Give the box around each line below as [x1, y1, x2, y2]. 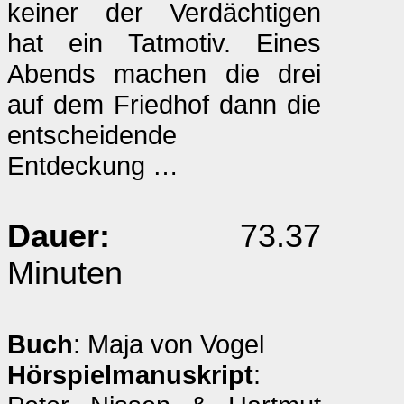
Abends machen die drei [7, 59, 321, 88]
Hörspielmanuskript [7, 360, 253, 390]
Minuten [7, 255, 123, 291]
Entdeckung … [7, 151, 179, 180]
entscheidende [7, 120, 177, 150]
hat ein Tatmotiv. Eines [7, 28, 321, 58]
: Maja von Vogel [73, 329, 264, 359]
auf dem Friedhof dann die [7, 89, 321, 119]
